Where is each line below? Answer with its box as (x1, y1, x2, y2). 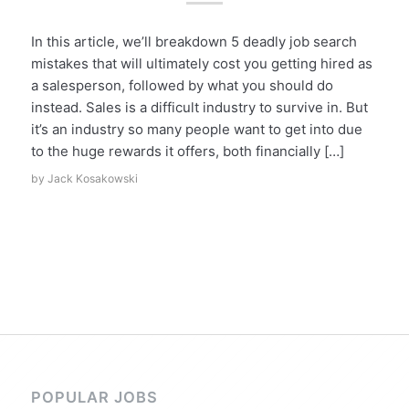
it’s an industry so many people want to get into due (30, 120, 362, 138)
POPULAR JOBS (30, 387, 158, 406)
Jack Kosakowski (47, 171, 138, 185)
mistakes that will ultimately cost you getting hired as (30, 54, 372, 72)
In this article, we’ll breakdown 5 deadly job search (30, 32, 357, 50)
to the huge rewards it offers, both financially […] (30, 142, 344, 160)
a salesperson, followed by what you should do (30, 76, 333, 94)
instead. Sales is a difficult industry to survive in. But (30, 98, 368, 116)
